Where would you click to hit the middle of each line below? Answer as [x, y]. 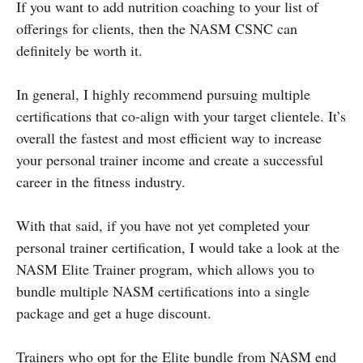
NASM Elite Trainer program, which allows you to [165, 269]
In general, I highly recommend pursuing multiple [163, 94]
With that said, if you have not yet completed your [163, 225]
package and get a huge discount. [114, 312]
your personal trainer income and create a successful [170, 159]
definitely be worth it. [79, 50]
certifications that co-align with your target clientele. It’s [181, 115]
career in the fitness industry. [101, 181]
